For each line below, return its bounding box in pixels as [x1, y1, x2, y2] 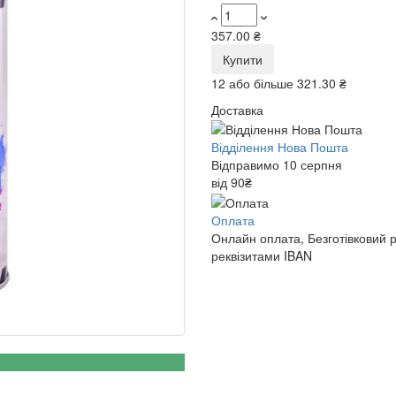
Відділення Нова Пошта [211, 138, 348, 156]
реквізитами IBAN [211, 246, 312, 264]
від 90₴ [211, 173, 252, 192]
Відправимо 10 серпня [211, 156, 342, 174]
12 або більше [211, 74, 297, 92]
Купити [223, 50, 263, 68]
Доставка [211, 101, 263, 118]
